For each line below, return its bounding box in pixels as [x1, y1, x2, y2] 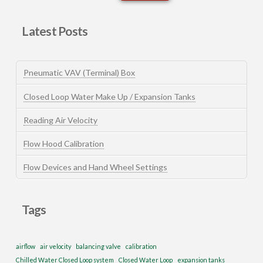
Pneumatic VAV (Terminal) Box [23, 68, 135, 78]
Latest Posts [22, 23, 88, 38]
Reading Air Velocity [23, 114, 97, 125]
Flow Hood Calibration [23, 138, 104, 149]
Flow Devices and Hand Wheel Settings [23, 162, 167, 173]
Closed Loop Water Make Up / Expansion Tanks [23, 91, 195, 102]
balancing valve [75, 242, 121, 251]
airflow [15, 242, 35, 251]
